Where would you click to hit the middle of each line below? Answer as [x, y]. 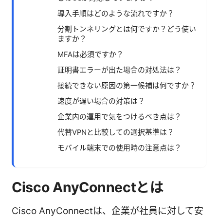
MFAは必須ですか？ [91, 54]
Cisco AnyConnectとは [88, 187]
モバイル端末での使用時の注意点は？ [119, 148]
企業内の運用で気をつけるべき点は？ [119, 117]
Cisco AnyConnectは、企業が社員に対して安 [108, 211]
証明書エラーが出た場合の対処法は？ [119, 70]
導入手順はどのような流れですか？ [116, 13]
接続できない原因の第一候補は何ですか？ [127, 85]
